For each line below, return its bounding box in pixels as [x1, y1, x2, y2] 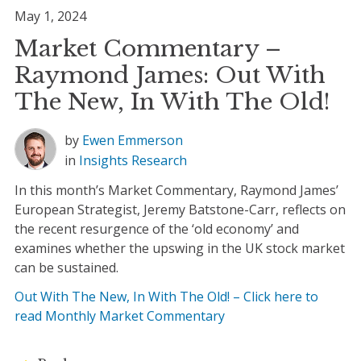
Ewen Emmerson [81, 131, 183, 150]
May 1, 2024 [14, 7, 86, 26]
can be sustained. [14, 259, 118, 277]
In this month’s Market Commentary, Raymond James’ [14, 181, 338, 200]
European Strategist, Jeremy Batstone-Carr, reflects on [14, 201, 346, 219]
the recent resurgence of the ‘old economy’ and [14, 220, 299, 239]
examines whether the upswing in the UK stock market [14, 239, 345, 258]
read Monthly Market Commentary [14, 307, 225, 326]
